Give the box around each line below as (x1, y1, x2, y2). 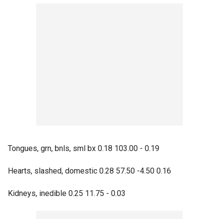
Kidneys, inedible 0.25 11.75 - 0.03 (8, 189, 126, 198)
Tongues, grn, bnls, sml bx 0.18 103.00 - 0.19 (8, 144, 159, 153)
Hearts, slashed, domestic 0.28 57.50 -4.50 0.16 (8, 166, 171, 175)
